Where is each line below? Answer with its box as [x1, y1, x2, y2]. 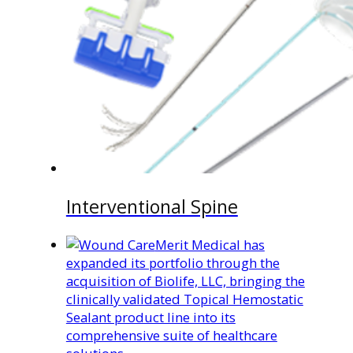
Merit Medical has [154, 236, 265, 255]
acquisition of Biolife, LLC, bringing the [65, 272, 305, 291]
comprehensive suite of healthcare [65, 326, 277, 345]
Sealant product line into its [65, 308, 236, 327]
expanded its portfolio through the [65, 254, 280, 273]
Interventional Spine [65, 193, 238, 219]
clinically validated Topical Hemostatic [65, 290, 303, 309]
